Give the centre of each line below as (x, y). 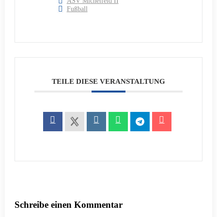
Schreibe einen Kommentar (68, 205)
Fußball (77, 9)
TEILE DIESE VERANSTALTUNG (108, 82)
